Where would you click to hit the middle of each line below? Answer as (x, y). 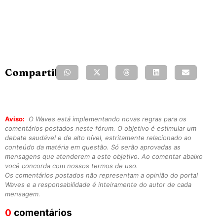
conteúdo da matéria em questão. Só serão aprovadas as (93, 147)
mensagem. (23, 194)
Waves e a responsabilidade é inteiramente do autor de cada (98, 184)
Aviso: (15, 119)
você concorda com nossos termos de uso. (72, 166)
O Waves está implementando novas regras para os (107, 119)
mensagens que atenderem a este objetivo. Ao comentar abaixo (104, 156)
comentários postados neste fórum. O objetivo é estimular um (101, 128)
